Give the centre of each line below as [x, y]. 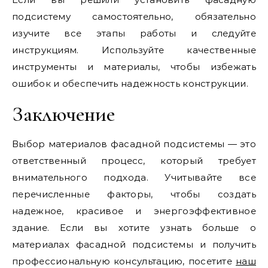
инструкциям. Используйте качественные [134, 50]
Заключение [63, 114]
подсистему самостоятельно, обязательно [134, 16]
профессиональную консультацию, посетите [124, 261]
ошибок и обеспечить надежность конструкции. [130, 83]
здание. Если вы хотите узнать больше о [134, 227]
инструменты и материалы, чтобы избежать [134, 66]
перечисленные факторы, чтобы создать [134, 194]
